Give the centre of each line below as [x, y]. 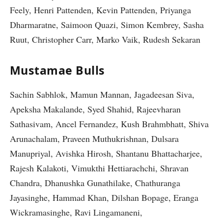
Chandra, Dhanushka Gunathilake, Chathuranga [95, 183]
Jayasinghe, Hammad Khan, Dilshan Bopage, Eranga [104, 198]
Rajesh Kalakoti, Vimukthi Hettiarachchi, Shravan [99, 168]
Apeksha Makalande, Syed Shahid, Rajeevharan [95, 109]
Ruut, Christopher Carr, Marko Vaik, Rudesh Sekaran [105, 39]
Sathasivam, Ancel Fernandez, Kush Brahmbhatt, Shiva [109, 124]
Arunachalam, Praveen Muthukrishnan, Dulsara [94, 139]
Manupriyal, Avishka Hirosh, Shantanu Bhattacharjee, [106, 153]
